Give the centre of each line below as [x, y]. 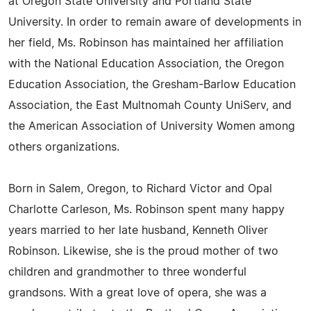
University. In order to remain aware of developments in [155, 22]
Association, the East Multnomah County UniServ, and [150, 106]
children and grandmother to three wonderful [127, 272]
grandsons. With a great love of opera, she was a [137, 293]
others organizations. [64, 147]
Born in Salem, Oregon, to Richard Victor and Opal [140, 189]
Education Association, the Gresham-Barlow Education [152, 85]
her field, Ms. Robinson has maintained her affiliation [146, 43]
